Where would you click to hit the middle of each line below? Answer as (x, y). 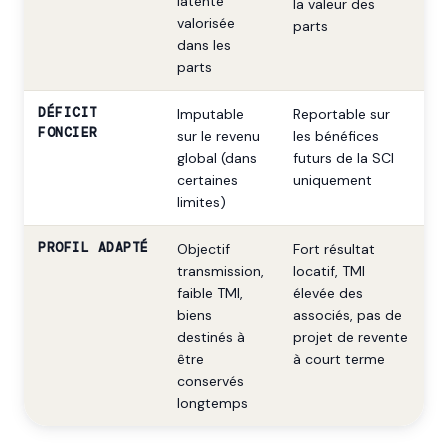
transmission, (220, 271)
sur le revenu (218, 136)
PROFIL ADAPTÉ (93, 247)
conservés (210, 381)
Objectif (203, 249)
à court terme (339, 359)
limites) (201, 202)
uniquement (332, 180)
